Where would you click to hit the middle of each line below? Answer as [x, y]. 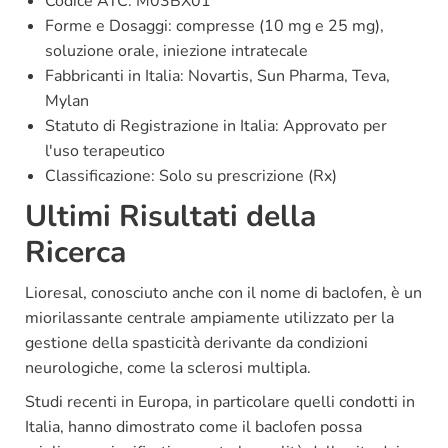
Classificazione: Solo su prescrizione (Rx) [191, 175]
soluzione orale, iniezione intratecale [176, 50]
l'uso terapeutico [105, 150]
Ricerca [75, 252]
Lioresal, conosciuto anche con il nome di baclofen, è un [223, 292]
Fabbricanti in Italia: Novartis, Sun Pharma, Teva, [217, 75]
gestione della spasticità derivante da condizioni [196, 342]
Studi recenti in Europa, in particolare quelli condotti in [220, 401]
